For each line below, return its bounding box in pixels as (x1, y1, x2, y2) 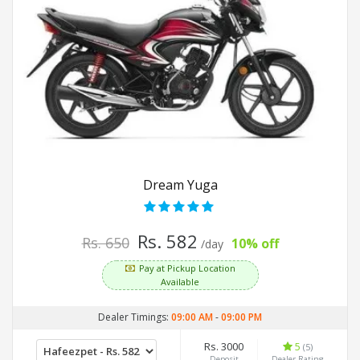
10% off (231, 235, 279, 253)
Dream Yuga (142, 176, 218, 194)
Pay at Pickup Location (138, 262, 235, 275)
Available (161, 276, 199, 288)
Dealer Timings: (98, 310, 171, 325)
